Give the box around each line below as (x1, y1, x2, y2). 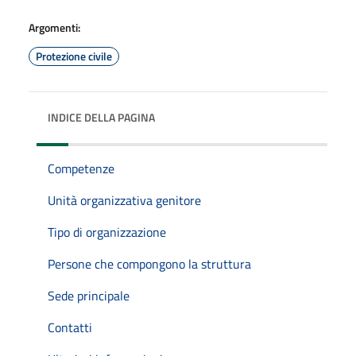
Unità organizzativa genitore (48, 190, 201, 210)
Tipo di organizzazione (48, 222, 166, 242)
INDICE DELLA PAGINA (48, 108, 155, 126)
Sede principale (48, 285, 130, 305)
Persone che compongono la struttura (48, 253, 251, 273)
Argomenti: (29, 18, 80, 36)
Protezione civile (36, 47, 112, 64)
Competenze (48, 158, 114, 178)
